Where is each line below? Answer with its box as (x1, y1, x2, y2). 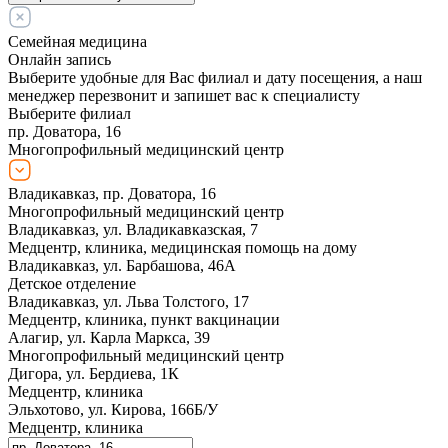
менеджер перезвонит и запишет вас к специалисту (8, 86, 360, 104)
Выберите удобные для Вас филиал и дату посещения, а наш (8, 68, 422, 86)
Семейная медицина (8, 32, 147, 50)
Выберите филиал (8, 104, 131, 122)
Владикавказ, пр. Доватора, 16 (8, 184, 216, 202)
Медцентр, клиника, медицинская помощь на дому (8, 238, 357, 256)
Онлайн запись (8, 50, 111, 68)
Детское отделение (8, 274, 136, 292)
